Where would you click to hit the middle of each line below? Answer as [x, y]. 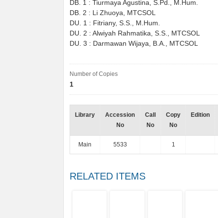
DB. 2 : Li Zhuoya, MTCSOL [113, 13]
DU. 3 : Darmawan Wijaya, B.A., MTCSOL [134, 44]
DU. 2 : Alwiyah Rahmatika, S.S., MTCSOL [135, 33]
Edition [200, 115]
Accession [120, 115]
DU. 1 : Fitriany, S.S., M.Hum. [115, 23]
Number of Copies [94, 74]
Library [85, 115]
